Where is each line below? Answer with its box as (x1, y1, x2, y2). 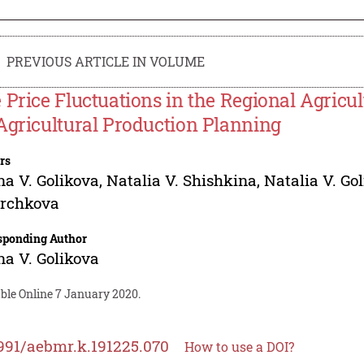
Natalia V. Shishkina (106, 169, 258, 190)
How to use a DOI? (184, 337, 295, 355)
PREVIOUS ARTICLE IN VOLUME (6, 52, 206, 70)
